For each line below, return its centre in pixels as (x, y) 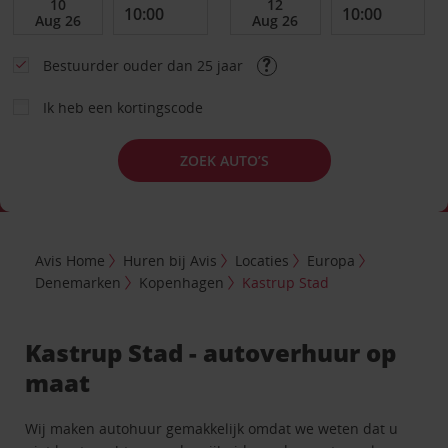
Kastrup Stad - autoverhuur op (211, 352)
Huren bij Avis (170, 260)
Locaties (262, 260)
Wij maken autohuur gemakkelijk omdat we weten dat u (212, 428)
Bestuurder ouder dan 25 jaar (144, 65)
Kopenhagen (182, 282)
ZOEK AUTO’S (224, 160)
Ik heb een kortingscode (122, 107)
